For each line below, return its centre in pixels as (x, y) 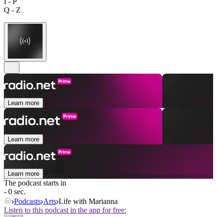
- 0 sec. (15, 192)
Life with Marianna (88, 201)
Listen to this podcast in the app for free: (65, 210)
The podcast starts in (35, 183)
